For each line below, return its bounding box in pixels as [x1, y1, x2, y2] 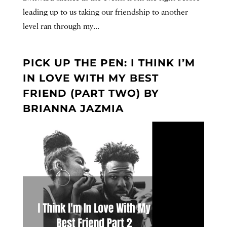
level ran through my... [22, 21, 99, 32]
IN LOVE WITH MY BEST [22, 71, 159, 84]
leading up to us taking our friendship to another [22, 7, 188, 18]
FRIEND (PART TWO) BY [22, 87, 159, 99]
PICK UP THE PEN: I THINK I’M [22, 56, 195, 69]
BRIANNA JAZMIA [22, 102, 124, 115]
